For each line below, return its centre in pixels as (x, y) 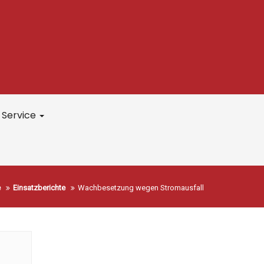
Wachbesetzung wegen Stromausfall (141, 188)
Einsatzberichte (39, 188)
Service (20, 115)
